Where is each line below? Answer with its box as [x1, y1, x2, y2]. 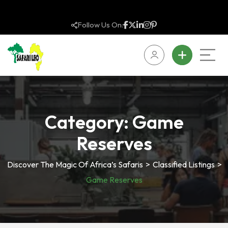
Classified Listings [153, 159, 215, 169]
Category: [44, 110, 132, 133]
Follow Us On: [77, 20, 123, 30]
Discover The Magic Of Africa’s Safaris [7, 159, 143, 169]
